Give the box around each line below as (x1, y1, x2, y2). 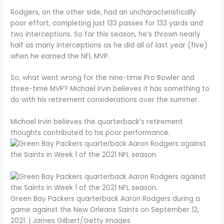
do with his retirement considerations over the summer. (10, 95, 199, 105)
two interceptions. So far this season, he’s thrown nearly (10, 29, 201, 39)
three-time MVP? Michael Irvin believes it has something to (10, 84, 210, 94)
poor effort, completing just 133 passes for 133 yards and (10, 18, 203, 28)
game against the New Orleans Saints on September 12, (10, 205, 199, 215)
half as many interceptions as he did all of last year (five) (10, 40, 208, 50)
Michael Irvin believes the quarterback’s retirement (10, 117, 183, 127)
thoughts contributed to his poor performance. (10, 128, 170, 138)
